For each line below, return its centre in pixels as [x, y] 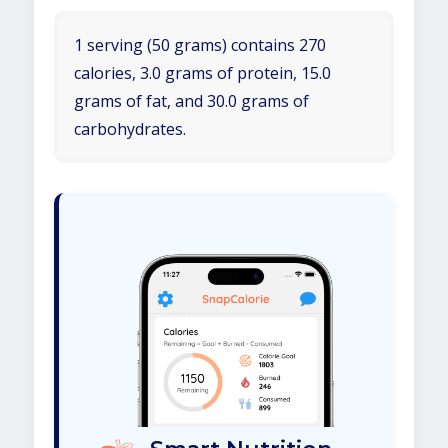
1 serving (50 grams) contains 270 [200, 45]
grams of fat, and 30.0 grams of [191, 101]
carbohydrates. [130, 129]
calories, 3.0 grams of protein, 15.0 [202, 73]
